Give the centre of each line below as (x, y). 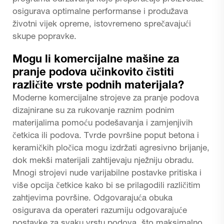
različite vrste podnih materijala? (98, 86)
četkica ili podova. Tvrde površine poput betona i (106, 136)
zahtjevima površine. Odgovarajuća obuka (92, 198)
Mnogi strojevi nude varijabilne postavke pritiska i (107, 173)
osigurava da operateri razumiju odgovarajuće (100, 211)
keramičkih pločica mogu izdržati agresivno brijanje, (111, 148)
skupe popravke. (44, 37)
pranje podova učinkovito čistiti (93, 73)
